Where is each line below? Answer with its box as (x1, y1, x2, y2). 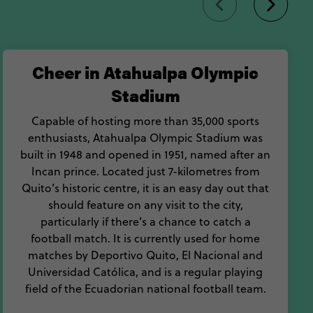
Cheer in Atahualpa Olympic (32, 60, 259, 84)
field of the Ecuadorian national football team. (24, 281, 266, 296)
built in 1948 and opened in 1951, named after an (20, 147, 270, 162)
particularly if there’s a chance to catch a (40, 214, 251, 229)
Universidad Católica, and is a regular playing (28, 264, 263, 279)
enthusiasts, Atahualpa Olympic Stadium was (28, 130, 263, 145)
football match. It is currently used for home (31, 231, 260, 246)
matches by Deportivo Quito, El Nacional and (28, 247, 263, 263)
